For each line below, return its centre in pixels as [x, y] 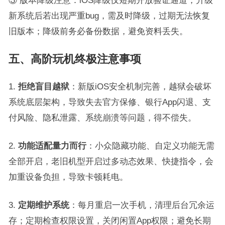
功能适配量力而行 [52, 145]
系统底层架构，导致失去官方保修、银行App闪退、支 [109, 102]
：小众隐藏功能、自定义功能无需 [150, 145]
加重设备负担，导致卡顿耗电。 [68, 177]
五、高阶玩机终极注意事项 [75, 59]
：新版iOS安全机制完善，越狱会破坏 [140, 86]
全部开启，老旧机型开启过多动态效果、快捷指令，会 [111, 161]
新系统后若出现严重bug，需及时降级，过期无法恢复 [109, 15]
